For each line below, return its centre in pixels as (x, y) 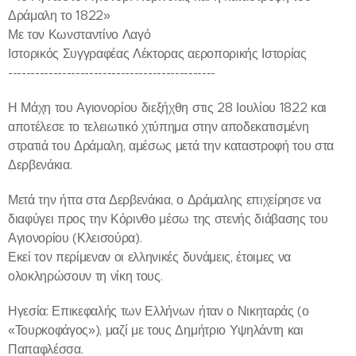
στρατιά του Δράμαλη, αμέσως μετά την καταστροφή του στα (171, 145)
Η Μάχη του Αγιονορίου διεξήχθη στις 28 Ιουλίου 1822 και (167, 107)
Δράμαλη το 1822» (59, 15)
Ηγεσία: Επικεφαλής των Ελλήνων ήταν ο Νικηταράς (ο (159, 311)
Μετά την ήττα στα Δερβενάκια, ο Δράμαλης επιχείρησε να (164, 199)
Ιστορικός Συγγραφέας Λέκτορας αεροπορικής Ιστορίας (157, 53)
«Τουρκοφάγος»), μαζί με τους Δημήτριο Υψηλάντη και (156, 330)
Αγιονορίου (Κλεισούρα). (75, 238)
